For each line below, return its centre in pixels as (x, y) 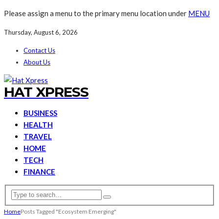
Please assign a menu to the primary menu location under (96, 13)
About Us (37, 62)
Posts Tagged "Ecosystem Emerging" (68, 211)
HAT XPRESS (46, 92)
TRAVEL (38, 136)
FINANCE (39, 172)
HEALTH (38, 125)
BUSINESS (40, 113)
